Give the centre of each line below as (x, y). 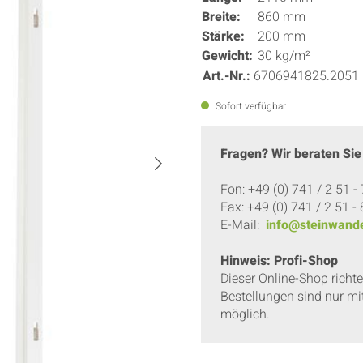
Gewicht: (227, 56)
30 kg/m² (284, 56)
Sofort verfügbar (250, 107)
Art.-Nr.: (228, 77)
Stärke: (223, 37)
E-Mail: (243, 226)
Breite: (221, 17)
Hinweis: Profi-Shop (279, 261)
